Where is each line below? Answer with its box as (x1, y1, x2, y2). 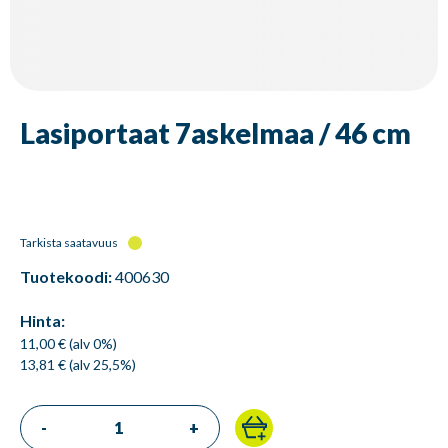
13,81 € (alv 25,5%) (20, 356, 136, 374)
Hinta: (20, 311, 65, 331)
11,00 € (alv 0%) (20, 335, 117, 353)
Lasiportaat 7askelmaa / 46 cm (20, 116, 411, 150)
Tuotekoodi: (20, 267, 112, 287)
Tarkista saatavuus (20, 235, 118, 251)
